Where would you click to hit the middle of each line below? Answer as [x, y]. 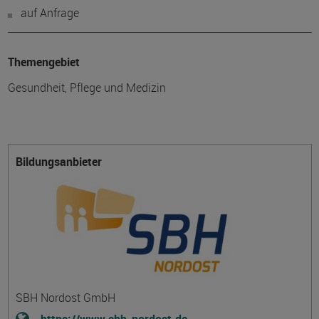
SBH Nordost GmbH [65, 298]
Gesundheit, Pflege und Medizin [87, 88]
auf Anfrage [49, 13]
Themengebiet [43, 62]
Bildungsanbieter [58, 162]
